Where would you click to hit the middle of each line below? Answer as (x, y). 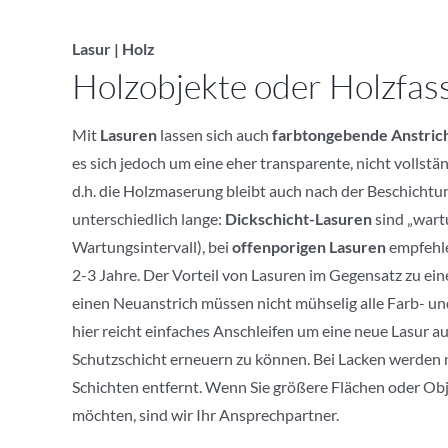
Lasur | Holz (113, 49)
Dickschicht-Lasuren (296, 219)
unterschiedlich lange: (146, 219)
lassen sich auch (214, 135)
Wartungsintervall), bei (151, 247)
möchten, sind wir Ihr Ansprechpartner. (205, 415)
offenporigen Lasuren (308, 247)
